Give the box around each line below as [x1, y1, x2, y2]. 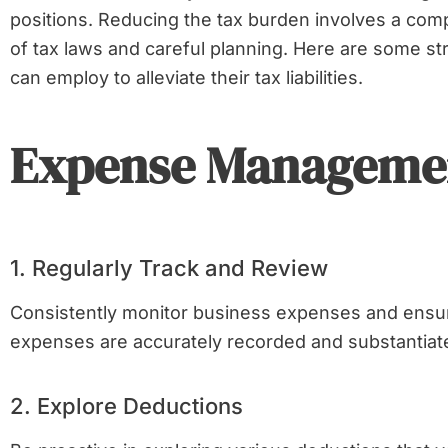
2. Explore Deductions [10, 393, 243, 419]
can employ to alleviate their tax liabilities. [10, 67, 363, 88]
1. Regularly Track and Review [10, 255, 328, 281]
